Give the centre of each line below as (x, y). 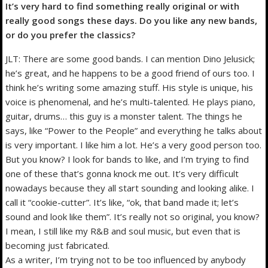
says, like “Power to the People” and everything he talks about (134, 130)
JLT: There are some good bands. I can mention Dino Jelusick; (130, 58)
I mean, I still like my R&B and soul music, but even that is (123, 231)
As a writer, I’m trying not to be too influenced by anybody (126, 259)
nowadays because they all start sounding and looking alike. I (130, 188)
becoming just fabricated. (58, 245)
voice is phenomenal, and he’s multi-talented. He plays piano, (131, 101)
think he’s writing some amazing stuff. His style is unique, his (130, 87)
